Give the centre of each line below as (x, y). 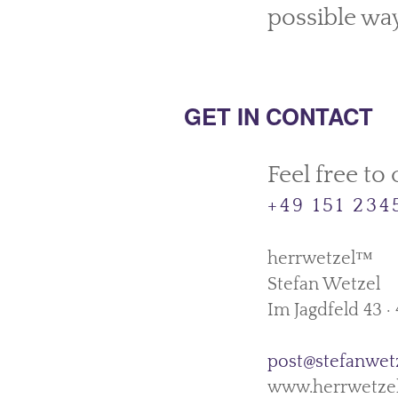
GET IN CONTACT (279, 116)
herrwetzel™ (320, 259)
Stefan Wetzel (323, 284)
